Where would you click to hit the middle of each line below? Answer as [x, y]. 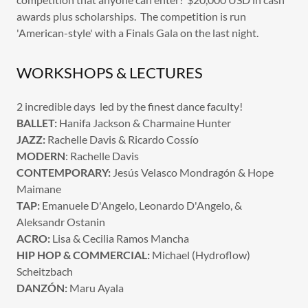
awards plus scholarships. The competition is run [131, 16]
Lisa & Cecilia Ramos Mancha [120, 238]
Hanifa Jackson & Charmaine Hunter [144, 123]
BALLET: [37, 123]
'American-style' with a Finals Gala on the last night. [137, 33]
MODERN [41, 156]
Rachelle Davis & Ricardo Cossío [123, 139]
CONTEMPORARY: [64, 172]
